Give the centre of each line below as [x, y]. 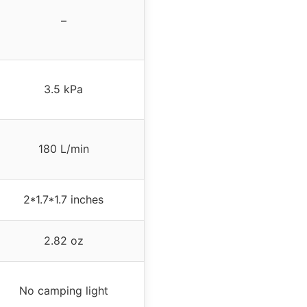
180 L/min [63, 149]
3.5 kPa [63, 89]
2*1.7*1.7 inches [63, 200]
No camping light [63, 291]
